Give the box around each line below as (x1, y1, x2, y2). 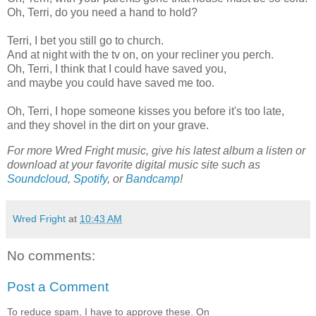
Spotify (73, 173, 107, 186)
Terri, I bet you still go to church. (7, 35, 164, 47)
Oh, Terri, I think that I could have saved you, (7, 63, 226, 75)
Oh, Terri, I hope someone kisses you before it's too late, (7, 105, 284, 118)
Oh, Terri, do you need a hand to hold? (7, 6, 197, 19)
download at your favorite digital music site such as (7, 159, 260, 171)
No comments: (7, 248, 95, 264)
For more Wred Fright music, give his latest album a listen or (7, 145, 305, 157)
